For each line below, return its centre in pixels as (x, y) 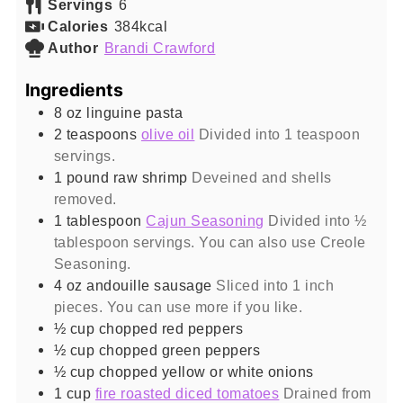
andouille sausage (149, 285)
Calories (78, 26)
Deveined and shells (262, 177)
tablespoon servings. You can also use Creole (210, 242)
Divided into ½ (318, 220)
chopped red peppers (171, 328)
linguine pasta (135, 112)
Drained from (327, 393)
